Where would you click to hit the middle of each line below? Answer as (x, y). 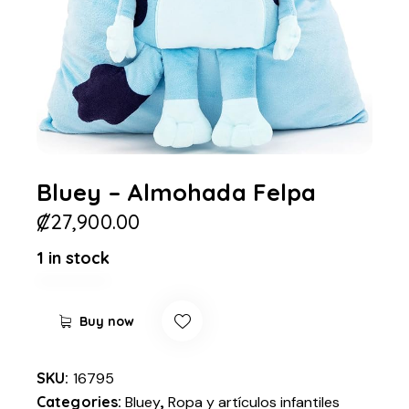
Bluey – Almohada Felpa (177, 191)
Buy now (107, 321)
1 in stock (73, 258)
